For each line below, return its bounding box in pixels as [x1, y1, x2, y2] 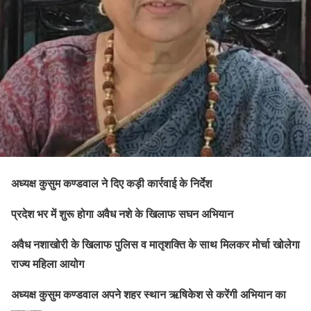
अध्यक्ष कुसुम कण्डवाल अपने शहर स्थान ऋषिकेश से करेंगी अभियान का [11, 286, 286, 302]
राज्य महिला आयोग [11, 255, 84, 271]
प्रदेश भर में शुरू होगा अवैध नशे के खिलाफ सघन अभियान [11, 205, 233, 221]
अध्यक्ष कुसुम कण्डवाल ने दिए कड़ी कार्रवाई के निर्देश [11, 175, 212, 191]
